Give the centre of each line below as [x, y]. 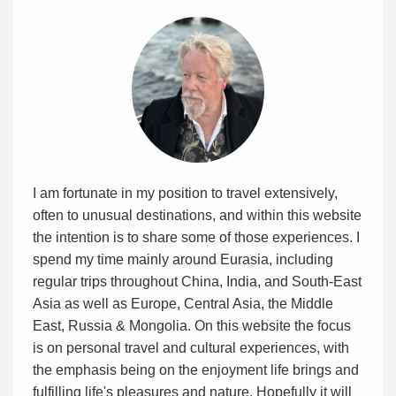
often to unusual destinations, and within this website [197, 216]
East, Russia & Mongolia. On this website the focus [192, 326]
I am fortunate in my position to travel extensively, [185, 194]
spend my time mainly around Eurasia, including [183, 260]
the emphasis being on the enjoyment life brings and [196, 370]
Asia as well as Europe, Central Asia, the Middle [183, 304]
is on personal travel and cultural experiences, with [191, 348]
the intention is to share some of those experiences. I [196, 238]
